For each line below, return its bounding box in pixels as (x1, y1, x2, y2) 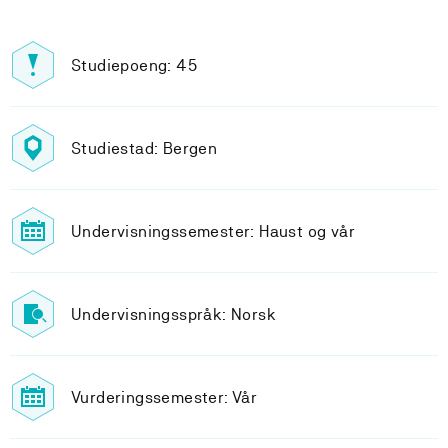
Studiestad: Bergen (71, 138, 218, 158)
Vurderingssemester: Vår (71, 387, 258, 407)
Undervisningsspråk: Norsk (71, 304, 276, 324)
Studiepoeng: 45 (71, 55, 197, 75)
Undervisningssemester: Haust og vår (71, 221, 355, 241)
